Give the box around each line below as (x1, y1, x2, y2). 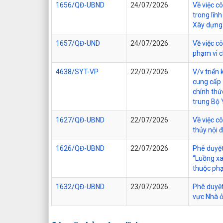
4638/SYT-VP (56, 67, 99, 76)
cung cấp (193, 77, 221, 86)
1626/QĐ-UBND (56, 144, 105, 152)
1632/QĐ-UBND (56, 182, 105, 191)
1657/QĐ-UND (56, 39, 100, 47)
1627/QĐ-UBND (56, 115, 105, 124)
